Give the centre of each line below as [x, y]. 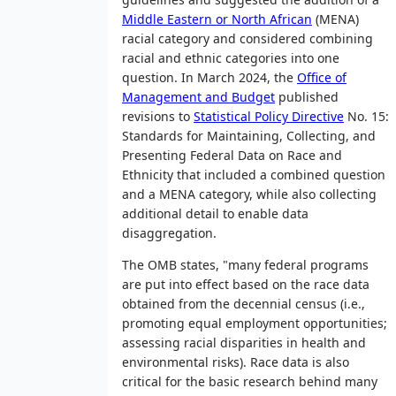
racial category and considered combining [247, 38]
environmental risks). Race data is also [236, 362]
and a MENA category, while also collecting [249, 194]
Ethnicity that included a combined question [254, 174]
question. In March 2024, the [209, 77]
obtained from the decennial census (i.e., [244, 303]
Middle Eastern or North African [217, 19]
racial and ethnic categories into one [231, 57]
